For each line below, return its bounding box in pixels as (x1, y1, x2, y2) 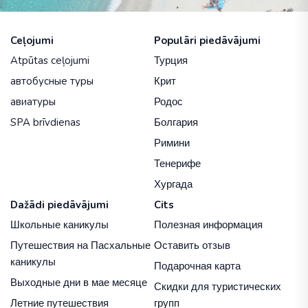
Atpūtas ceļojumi (10, 54, 89, 67)
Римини (154, 137, 190, 148)
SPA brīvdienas (10, 115, 80, 129)
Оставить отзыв (154, 239, 230, 251)
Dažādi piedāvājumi (10, 198, 109, 212)
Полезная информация (154, 219, 263, 230)
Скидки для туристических (154, 280, 281, 292)
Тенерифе (154, 157, 201, 169)
